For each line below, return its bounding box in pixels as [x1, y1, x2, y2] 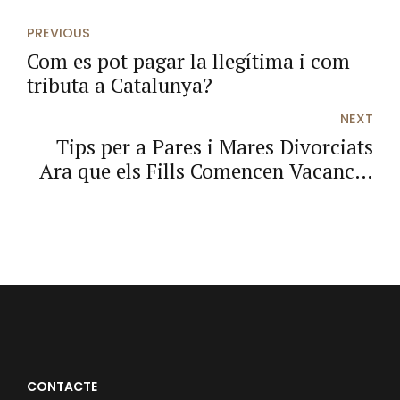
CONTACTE [27, 378, 97, 396]
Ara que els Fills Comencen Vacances [39, 157, 373, 186]
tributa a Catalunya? [27, 71, 212, 100]
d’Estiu [309, 181, 373, 210]
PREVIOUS [27, 23, 90, 42]
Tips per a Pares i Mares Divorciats [56, 133, 373, 162]
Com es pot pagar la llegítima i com [27, 47, 350, 76]
